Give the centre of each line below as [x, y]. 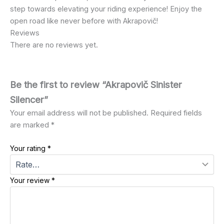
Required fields [176, 113]
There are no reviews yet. [54, 45]
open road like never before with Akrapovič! [84, 21]
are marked [30, 125]
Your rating [29, 148]
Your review [31, 180]
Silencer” [29, 100]
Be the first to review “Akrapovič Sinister [96, 85]
